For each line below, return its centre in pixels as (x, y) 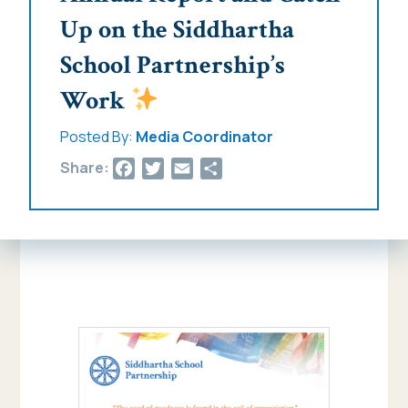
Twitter (190, 158)
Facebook (171, 158)
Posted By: (98, 137)
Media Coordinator (204, 137)
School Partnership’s (173, 66)
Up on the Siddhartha (177, 30)
